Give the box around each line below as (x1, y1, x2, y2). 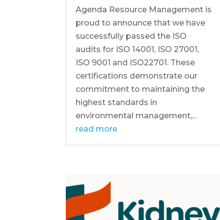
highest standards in (76, 97, 158, 107)
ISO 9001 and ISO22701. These (76, 57, 195, 67)
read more (76, 124, 118, 134)
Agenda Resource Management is (76, 4, 212, 14)
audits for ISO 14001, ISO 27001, (76, 44, 199, 54)
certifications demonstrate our (76, 71, 198, 81)
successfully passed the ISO (76, 31, 187, 41)
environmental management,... (76, 110, 197, 120)
